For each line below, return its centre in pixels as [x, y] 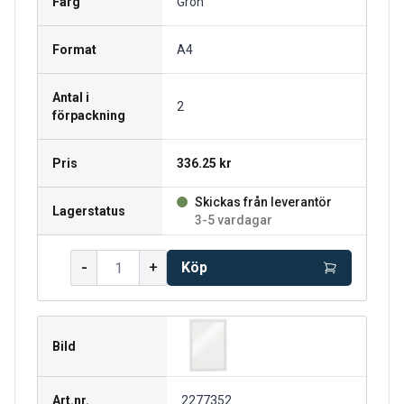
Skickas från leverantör [263, 202]
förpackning [89, 115]
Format [74, 50]
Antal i [71, 97]
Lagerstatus [89, 211]
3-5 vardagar [234, 220]
